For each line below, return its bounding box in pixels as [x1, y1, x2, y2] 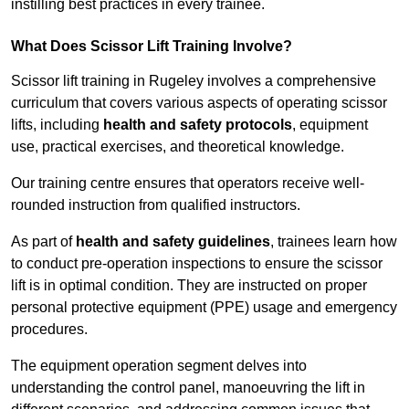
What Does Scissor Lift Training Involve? [11, 38, 292, 55]
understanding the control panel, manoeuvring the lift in [11, 380, 365, 396]
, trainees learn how [270, 234, 397, 250]
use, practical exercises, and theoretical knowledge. [11, 139, 344, 155]
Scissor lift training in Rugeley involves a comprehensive [11, 73, 376, 89]
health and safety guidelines [76, 234, 270, 250]
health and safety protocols [103, 117, 292, 133]
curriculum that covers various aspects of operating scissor [11, 95, 387, 111]
